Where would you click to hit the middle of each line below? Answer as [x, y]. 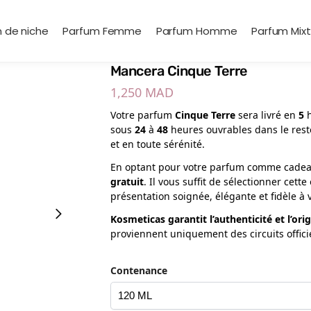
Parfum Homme [196, 31]
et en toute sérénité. [157, 144]
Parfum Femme [102, 31]
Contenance [138, 270]
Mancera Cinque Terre [179, 71]
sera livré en [267, 115]
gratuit [127, 181]
